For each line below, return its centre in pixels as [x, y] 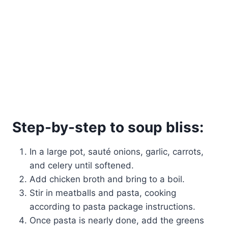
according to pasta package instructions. [112, 206]
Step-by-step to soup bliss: [108, 127]
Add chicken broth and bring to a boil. [107, 179]
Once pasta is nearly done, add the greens [117, 220]
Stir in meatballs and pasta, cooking [103, 193]
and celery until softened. [82, 165]
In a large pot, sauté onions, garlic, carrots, [117, 151]
